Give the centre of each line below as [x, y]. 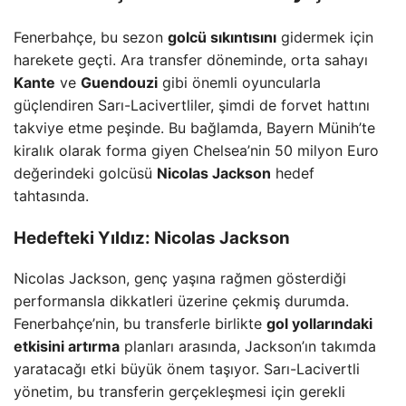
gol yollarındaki [319, 324]
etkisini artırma [67, 347]
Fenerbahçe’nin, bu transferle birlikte [140, 324]
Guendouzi [119, 82]
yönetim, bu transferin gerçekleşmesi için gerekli [179, 392]
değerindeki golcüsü [85, 173]
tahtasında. [51, 195]
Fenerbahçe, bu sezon [91, 37]
